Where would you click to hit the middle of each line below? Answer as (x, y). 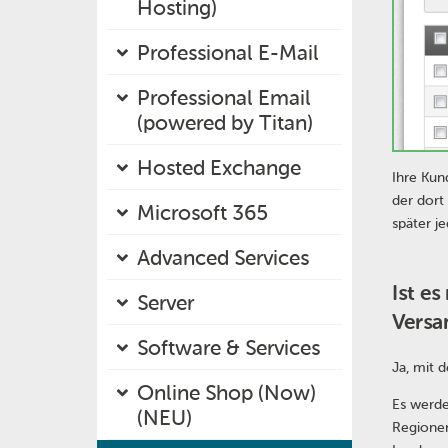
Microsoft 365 (202, 212)
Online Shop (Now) (226, 392)
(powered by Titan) (225, 122)
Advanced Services (223, 257)
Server (165, 302)
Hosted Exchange (219, 167)
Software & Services (228, 347)
